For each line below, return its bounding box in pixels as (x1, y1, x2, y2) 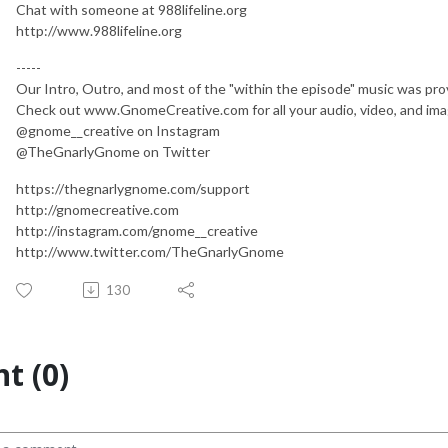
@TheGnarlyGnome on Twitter (16, 142, 210, 160)
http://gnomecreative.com (16, 200, 179, 218)
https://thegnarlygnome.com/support (16, 179, 250, 197)
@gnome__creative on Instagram (16, 121, 220, 139)
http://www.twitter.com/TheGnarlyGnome (16, 242, 284, 260)
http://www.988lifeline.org (16, 21, 182, 39)
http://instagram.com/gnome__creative (16, 221, 258, 239)
